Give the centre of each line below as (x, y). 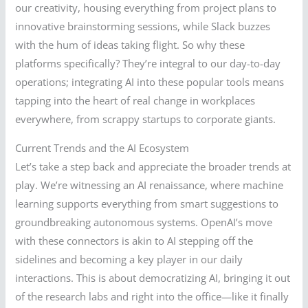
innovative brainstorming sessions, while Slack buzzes (143, 26)
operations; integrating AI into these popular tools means (150, 82)
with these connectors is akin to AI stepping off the (134, 240)
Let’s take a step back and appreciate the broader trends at (153, 166)
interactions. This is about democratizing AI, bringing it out (153, 277)
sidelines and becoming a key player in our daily (129, 259)
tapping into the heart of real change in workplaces (135, 101)
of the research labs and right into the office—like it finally (152, 296)
